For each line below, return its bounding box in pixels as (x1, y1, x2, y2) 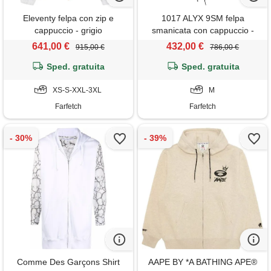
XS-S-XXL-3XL (53, 86, 102, 95)
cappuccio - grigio (34, 25, 102, 36)
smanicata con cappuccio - (151, 25, 254, 36)
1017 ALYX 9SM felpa (161, 13, 244, 24)
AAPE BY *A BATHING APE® (148, 257, 258, 267)
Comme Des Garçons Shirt (16, 257, 120, 267)
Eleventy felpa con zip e (22, 13, 114, 24)
